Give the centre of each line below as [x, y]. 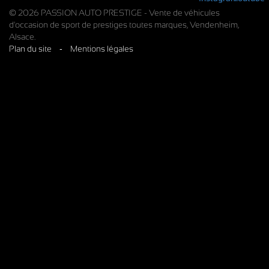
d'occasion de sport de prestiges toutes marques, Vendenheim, [124, 24]
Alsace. [22, 36]
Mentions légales [102, 48]
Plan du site [30, 48]
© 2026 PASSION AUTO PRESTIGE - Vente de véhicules [114, 12]
